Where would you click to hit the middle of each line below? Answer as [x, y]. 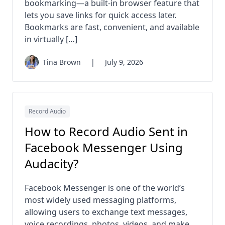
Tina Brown [62, 62]
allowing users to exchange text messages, [106, 212]
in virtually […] [51, 39]
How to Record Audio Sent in [106, 132]
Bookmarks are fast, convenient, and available [112, 27]
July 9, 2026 [124, 62]
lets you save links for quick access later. [100, 15]
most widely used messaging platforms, [100, 200]
